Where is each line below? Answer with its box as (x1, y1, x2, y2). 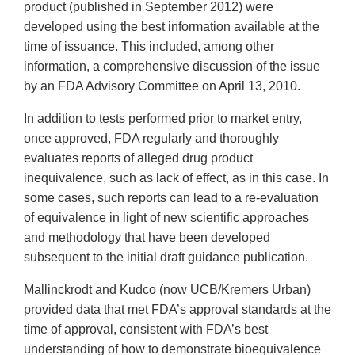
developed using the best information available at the (24, 20, 319, 34)
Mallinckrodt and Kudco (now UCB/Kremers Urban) (24, 283, 311, 297)
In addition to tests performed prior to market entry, (24, 112, 302, 126)
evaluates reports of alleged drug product (24, 151, 253, 166)
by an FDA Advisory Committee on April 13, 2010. (24, 79, 300, 94)
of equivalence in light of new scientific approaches (24, 211, 309, 225)
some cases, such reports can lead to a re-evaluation (24, 191, 319, 205)
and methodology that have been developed (24, 231, 270, 245)
